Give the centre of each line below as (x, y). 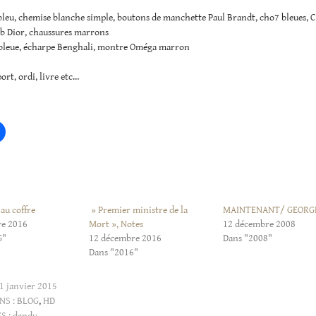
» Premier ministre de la (139, 210)
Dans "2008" (248, 238)
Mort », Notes (116, 224)
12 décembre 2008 (260, 224)
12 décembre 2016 (126, 238)
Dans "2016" (114, 252)
